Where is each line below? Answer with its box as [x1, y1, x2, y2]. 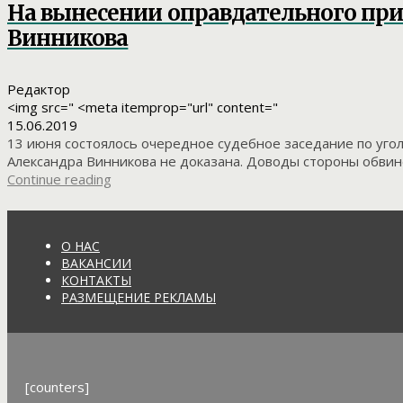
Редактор [7, 79, 70, 98]
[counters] [25, 377, 89, 396]
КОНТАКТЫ [61, 271, 131, 289]
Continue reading [7, 169, 112, 188]
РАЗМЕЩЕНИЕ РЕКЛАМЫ [61, 288, 216, 306]
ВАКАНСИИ [61, 254, 131, 272]
